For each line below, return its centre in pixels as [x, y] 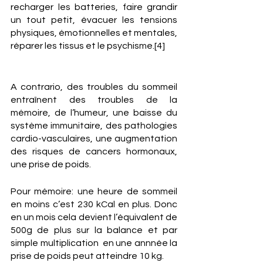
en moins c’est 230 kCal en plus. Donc [94, 204]
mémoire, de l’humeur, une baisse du [94, 113]
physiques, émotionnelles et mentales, [94, 33]
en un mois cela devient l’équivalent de [94, 217]
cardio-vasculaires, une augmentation [94, 139]
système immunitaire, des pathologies [94, 126]
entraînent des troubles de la [94, 100]
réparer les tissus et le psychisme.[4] [88, 46]
